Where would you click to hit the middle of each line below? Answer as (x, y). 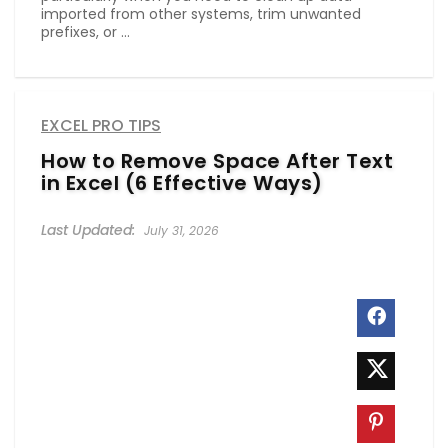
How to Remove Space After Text (217, 160)
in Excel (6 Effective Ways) (182, 182)
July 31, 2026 (179, 230)
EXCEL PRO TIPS (101, 125)
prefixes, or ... (85, 31)
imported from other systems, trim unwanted (201, 13)
